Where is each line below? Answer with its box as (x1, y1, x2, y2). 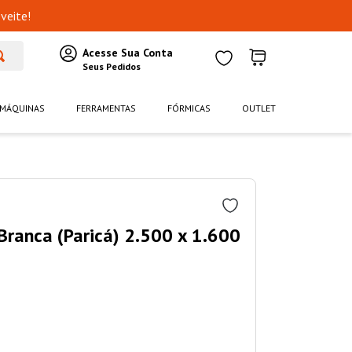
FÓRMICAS (167, 102, 211, 115)
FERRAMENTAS (76, 102, 136, 115)
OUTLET (242, 102, 276, 115)
